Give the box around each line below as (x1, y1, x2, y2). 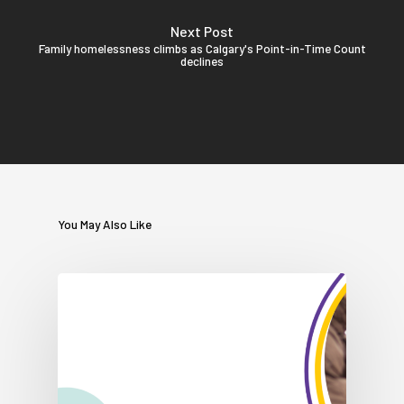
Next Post (170, 22, 234, 40)
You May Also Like (58, 216, 151, 233)
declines (180, 52, 224, 69)
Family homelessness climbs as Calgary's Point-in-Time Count (38, 40, 366, 56)
